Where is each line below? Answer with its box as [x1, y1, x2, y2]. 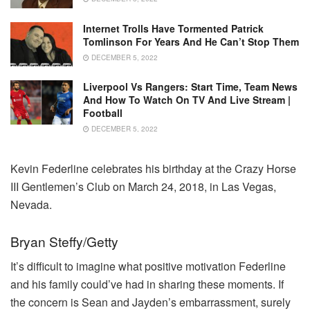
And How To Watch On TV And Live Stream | [83, 93, 291, 107]
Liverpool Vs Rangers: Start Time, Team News [83, 80, 298, 94]
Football [83, 106, 122, 120]
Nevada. [10, 197, 52, 213]
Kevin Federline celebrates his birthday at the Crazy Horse [10, 161, 296, 177]
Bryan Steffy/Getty [10, 231, 118, 250]
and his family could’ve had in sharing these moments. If [10, 276, 284, 293]
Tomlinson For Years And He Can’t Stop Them [83, 34, 299, 48]
